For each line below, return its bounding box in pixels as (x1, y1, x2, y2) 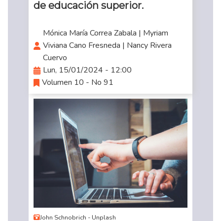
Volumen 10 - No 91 (41, 77, 113, 88)
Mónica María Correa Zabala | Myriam (42, 28, 168, 39)
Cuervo (42, 52, 67, 64)
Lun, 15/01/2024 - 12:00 (42, 65, 132, 76)
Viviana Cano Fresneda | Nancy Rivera (42, 40, 172, 51)
